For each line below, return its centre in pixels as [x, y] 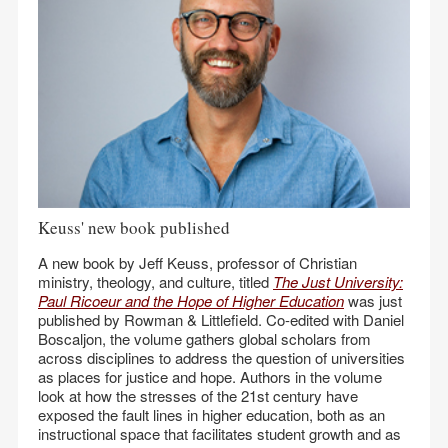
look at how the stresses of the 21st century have [198, 395]
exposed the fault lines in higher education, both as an [211, 414]
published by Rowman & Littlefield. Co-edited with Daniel [221, 319]
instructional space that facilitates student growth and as [219, 433]
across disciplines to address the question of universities [221, 357]
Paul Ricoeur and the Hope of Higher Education [191, 300]
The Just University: [338, 281]
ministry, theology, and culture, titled [155, 281]
